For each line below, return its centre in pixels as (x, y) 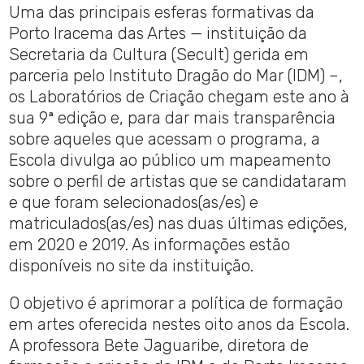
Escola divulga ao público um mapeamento (170, 160)
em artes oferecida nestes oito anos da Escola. (180, 325)
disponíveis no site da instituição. (132, 266)
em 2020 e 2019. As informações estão (150, 245)
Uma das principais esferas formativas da (162, 13)
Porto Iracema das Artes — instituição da (158, 34)
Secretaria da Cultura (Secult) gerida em (159, 55)
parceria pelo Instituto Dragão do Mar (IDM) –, (176, 76)
